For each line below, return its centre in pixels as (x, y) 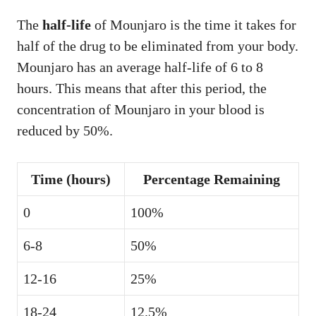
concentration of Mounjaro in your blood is (141, 109)
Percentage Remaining (212, 179)
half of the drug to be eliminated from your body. (158, 45)
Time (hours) (71, 179)
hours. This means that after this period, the (142, 88)
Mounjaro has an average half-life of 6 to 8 (140, 67)
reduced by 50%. (65, 130)
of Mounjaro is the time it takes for (194, 24)
